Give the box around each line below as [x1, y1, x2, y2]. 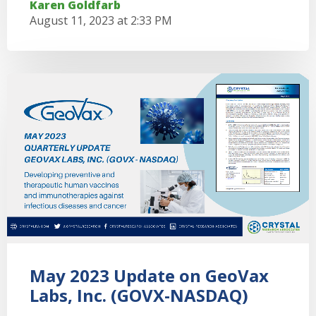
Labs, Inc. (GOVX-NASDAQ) [30, 283, 248, 307]
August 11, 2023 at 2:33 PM [30, 12, 172, 28]
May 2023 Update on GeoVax [30, 263, 269, 287]
